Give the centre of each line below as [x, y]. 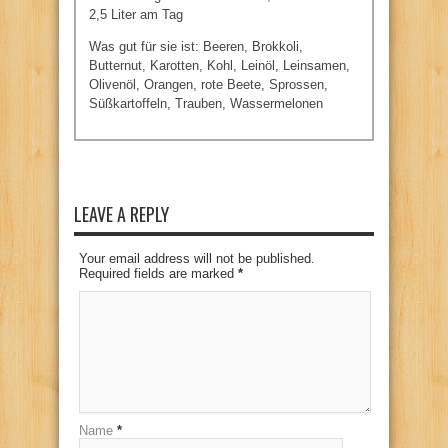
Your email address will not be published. [197, 258]
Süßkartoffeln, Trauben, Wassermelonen [206, 104]
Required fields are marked [158, 273]
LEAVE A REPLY [121, 213]
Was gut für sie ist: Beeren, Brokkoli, [196, 47]
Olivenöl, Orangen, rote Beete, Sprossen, [208, 85]
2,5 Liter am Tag [136, 15]
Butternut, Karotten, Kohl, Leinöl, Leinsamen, [219, 66]
